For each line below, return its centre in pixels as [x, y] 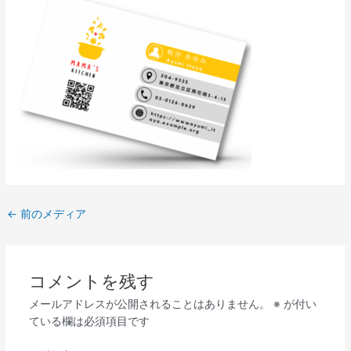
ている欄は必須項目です [89, 321]
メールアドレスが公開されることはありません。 [149, 304]
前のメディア [52, 213]
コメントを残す [91, 281]
